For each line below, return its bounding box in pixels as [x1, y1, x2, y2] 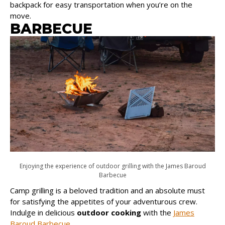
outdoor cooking [77, 207, 141, 217]
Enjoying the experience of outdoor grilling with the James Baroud [19, 161, 206, 170]
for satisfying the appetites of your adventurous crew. [10, 196, 197, 206]
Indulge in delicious [10, 207, 77, 217]
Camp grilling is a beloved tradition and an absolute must [10, 185, 205, 195]
